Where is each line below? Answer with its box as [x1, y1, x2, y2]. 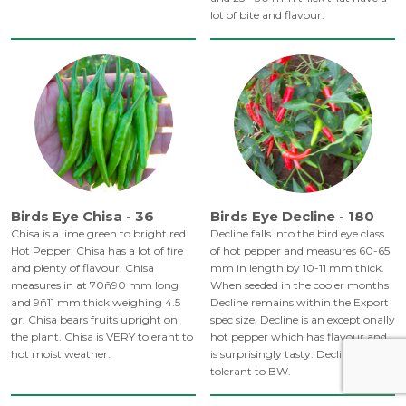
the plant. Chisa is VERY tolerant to [11, 330, 193, 344]
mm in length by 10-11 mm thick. [210, 261, 384, 275]
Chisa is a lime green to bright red [11, 227, 186, 241]
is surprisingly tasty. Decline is [210, 347, 364, 362]
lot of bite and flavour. [210, 8, 324, 23]
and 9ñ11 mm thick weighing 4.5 [11, 295, 180, 310]
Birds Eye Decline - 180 [210, 208, 374, 226]
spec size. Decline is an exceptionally [210, 313, 395, 327]
